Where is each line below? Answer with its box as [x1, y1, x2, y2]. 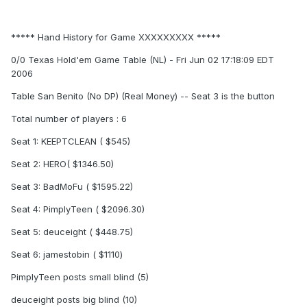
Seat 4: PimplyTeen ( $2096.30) [11, 204, 145, 215]
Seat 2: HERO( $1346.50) [11, 158, 114, 170]
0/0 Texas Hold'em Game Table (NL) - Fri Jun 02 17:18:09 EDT [11, 54, 274, 66]
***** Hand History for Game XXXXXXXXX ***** [11, 32, 221, 43]
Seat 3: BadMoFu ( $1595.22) [11, 181, 133, 193]
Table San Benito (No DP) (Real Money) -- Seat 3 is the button [11, 90, 275, 102]
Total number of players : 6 [11, 113, 127, 125]
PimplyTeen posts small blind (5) [11, 271, 149, 283]
